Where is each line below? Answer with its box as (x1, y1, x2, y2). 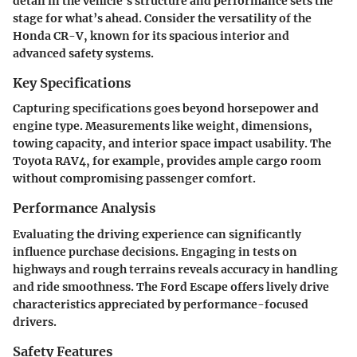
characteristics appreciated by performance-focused (13, 296, 308, 312)
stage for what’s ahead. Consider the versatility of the (13, 11, 312, 26)
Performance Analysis (13, 200, 155, 217)
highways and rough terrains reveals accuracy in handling (13, 261, 338, 277)
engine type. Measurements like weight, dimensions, (13, 119, 312, 134)
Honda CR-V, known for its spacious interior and (13, 29, 289, 44)
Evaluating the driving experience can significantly (13, 226, 301, 241)
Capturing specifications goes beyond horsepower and (13, 101, 319, 116)
